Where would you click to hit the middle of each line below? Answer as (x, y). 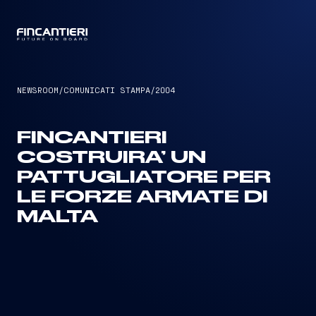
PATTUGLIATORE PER (144, 178)
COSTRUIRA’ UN (111, 158)
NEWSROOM (38, 90)
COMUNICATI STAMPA (107, 90)
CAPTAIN (158, 35)
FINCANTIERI (92, 138)
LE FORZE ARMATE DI (142, 197)
